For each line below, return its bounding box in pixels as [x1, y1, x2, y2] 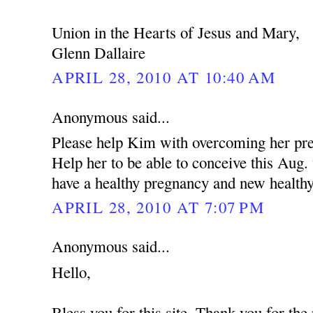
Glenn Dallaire [52, 41, 146, 63]
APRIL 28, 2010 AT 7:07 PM [52, 196, 264, 217]
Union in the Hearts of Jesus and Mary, [52, 21, 300, 43]
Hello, [52, 261, 92, 282]
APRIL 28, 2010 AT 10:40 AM [52, 66, 276, 87]
